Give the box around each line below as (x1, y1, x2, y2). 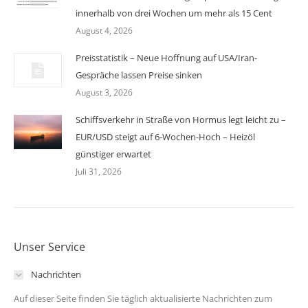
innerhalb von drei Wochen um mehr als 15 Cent (76, 7, 272, 20)
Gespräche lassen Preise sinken (76, 69, 202, 82)
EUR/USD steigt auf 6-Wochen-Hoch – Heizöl (76, 131, 255, 144)
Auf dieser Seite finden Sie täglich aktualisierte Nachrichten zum (14, 292, 272, 305)
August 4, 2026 (76, 25, 133, 37)
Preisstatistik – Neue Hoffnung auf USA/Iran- (76, 52, 257, 65)
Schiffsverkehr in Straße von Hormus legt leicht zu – (76, 113, 286, 126)
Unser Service (14, 239, 85, 255)
